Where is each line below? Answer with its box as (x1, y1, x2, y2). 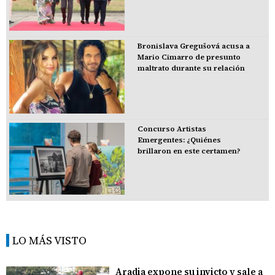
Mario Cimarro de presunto (137, 52, 241, 62)
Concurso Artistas (137, 123, 206, 134)
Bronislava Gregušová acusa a (137, 41, 250, 51)
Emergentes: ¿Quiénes (137, 134, 221, 145)
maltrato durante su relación (137, 63, 245, 73)
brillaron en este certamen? (137, 145, 241, 156)
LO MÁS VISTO (12, 232, 87, 248)
